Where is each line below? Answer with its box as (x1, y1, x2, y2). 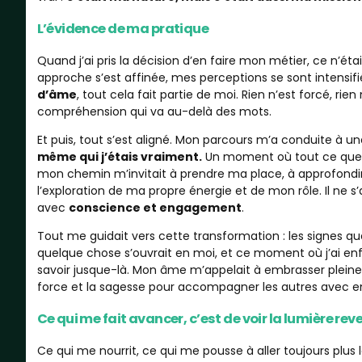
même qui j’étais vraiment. (36, 148, 202, 165)
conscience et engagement (68, 199, 242, 216)
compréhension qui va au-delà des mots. (36, 103, 271, 120)
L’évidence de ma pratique (36, 19, 209, 39)
